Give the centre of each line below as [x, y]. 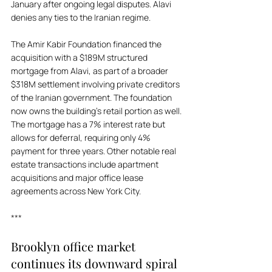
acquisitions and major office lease [78, 178]
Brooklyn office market [75, 246]
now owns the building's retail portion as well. [97, 111]
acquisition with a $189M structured [80, 57]
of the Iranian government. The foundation [92, 97]
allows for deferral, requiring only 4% [82, 138]
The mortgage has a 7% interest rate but [89, 124]
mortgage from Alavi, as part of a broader [90, 71]
